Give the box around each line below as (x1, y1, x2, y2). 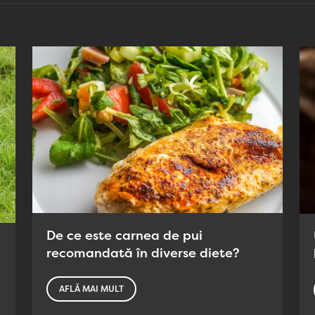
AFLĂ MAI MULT (59, 284, 124, 295)
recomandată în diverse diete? (46, 245, 240, 262)
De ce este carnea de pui (46, 228, 202, 244)
